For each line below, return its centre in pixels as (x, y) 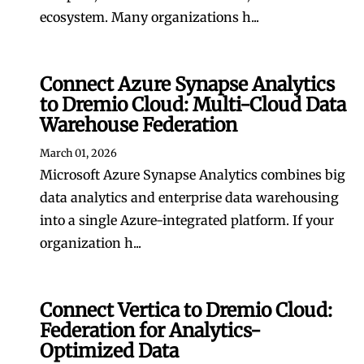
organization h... (91, 243)
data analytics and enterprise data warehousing (189, 197)
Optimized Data (109, 351)
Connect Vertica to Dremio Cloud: (186, 310)
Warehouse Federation (139, 125)
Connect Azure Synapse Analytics (187, 84)
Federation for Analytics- (150, 330)
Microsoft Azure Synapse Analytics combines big (193, 175)
